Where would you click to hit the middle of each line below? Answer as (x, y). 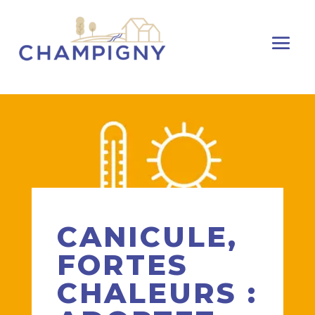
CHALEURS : (157, 293)
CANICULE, (147, 237)
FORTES (122, 265)
